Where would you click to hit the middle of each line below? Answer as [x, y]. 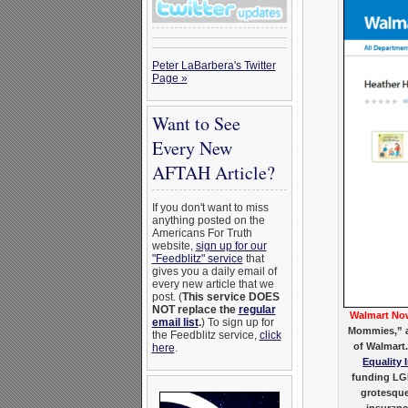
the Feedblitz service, [205, 335]
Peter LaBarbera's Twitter [214, 66]
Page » [169, 78]
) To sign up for [237, 322]
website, [173, 246]
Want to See [196, 123]
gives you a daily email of [214, 271]
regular [257, 310]
